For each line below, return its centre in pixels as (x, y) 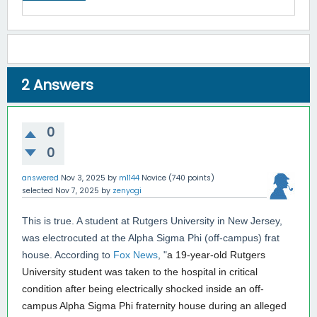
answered (40, 178)
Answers (62, 85)
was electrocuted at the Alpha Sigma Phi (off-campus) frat (151, 238)
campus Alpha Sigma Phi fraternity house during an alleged (154, 306)
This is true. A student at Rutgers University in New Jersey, (152, 221)
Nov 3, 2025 (83, 178)
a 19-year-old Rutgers (216, 255)
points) (200, 178)
